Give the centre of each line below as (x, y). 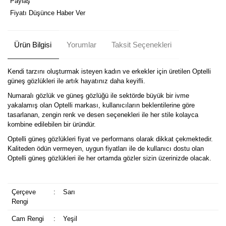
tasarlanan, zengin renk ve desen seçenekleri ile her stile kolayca (103, 115)
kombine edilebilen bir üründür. (52, 125)
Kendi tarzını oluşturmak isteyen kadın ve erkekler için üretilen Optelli (109, 72)
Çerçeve (23, 192)
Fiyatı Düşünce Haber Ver (48, 13)
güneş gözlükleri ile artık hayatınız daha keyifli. (76, 81)
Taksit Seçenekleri (141, 44)
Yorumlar (81, 44)
